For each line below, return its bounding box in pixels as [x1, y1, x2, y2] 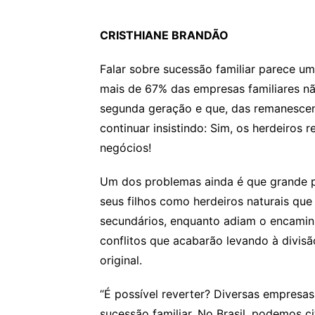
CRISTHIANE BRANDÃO [100, 27, 229, 42]
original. [100, 252, 142, 267]
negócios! [100, 140, 151, 155]
